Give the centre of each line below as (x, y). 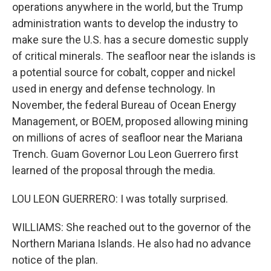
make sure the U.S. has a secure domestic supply (130, 40)
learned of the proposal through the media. (114, 170)
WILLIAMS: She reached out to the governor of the (132, 227)
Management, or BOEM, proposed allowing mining (130, 121)
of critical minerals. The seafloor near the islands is (134, 56)
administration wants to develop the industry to (125, 23)
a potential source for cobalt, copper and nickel (124, 72)
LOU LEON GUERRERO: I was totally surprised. (120, 199)
